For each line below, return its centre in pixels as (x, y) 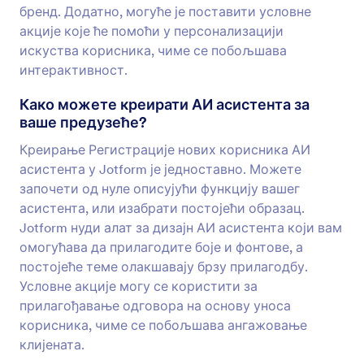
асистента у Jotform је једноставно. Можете (160, 169)
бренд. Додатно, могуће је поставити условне (165, 11)
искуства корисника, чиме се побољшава (153, 50)
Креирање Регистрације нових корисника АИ (165, 149)
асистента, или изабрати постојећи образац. (162, 208)
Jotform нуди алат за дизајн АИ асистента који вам (181, 227)
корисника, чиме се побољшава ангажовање (163, 325)
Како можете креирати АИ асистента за (165, 104)
